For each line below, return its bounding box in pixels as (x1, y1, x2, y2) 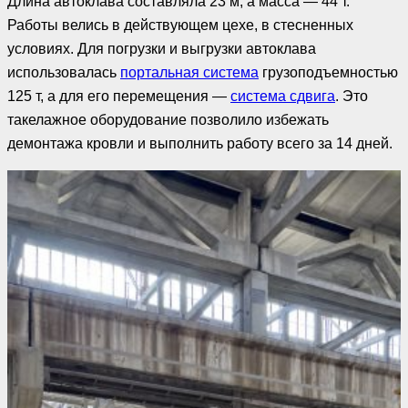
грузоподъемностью (259, 64, 398, 80)
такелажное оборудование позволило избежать (7, 111, 329, 127)
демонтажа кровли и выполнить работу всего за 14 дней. (7, 135, 393, 151)
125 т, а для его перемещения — (7, 87, 230, 104)
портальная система (120, 64, 259, 80)
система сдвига (230, 87, 335, 104)
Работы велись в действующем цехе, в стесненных (7, 16, 353, 33)
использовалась (7, 64, 120, 80)
